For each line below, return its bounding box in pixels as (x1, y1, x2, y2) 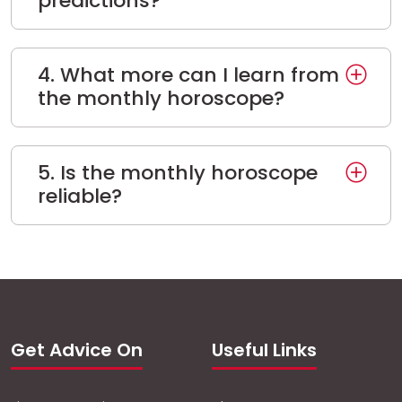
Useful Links (212, 336, 317, 363)
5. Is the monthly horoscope (37, 159, 318, 188)
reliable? (37, 182, 122, 211)
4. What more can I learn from (37, 61, 339, 90)
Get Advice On (11, 336, 143, 363)
